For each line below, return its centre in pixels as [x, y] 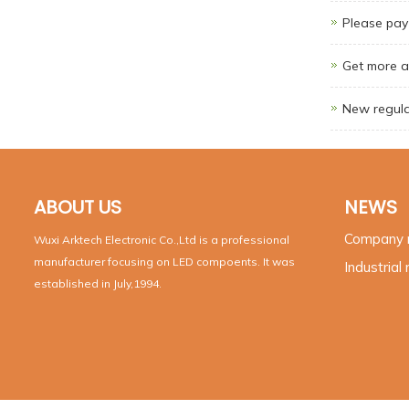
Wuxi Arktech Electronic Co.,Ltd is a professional [162, 240]
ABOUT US [78, 208]
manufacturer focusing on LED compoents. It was [164, 262]
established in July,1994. [99, 284]
